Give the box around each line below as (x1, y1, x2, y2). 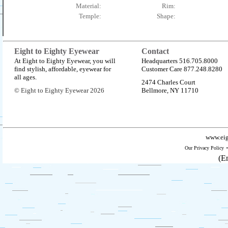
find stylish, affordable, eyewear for (14, 65, 111, 73)
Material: (75, 2, 101, 10)
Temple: (78, 12, 101, 20)
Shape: (156, 12, 176, 20)
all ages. (14, 73, 37, 81)
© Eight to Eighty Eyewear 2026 (14, 87, 104, 94)
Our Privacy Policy (185, 145, 224, 151)
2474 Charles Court (141, 78, 195, 86)
